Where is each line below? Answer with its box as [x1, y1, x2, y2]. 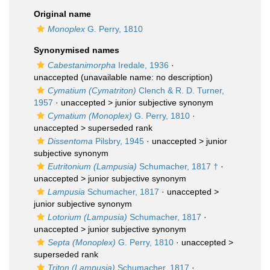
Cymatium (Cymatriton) [48, 86, 136, 95]
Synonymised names [34, 45, 119, 55]
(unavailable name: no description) [78, 72, 213, 82]
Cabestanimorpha [48, 60, 116, 70]
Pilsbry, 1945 [93, 136, 144, 146]
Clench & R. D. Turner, [136, 86, 224, 95]
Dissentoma [48, 136, 93, 146]
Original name [34, 9, 91, 19]
